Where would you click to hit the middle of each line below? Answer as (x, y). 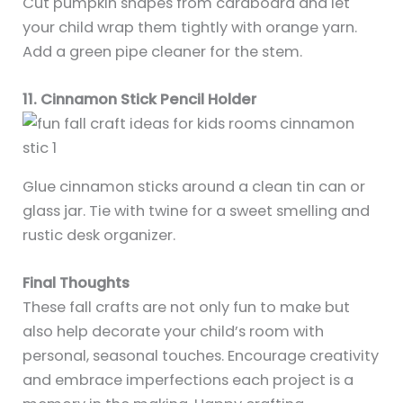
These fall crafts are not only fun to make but (187, 308)
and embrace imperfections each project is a (188, 381)
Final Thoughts (76, 283)
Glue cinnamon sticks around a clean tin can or (194, 187)
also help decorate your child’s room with (174, 332)
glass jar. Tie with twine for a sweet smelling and (197, 211)
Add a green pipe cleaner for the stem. (163, 51)
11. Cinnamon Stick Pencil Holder (140, 99)
